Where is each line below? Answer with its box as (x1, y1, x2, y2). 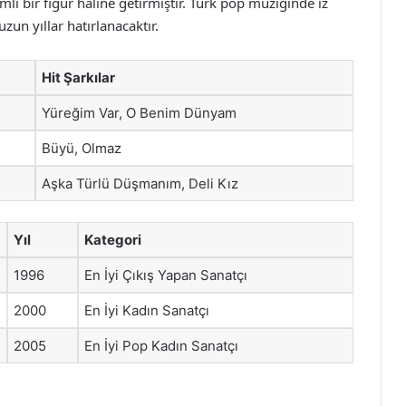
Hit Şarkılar (42, 69, 115, 86)
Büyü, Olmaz (42, 140, 121, 157)
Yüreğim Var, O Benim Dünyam (42, 104, 237, 121)
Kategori (84, 230, 141, 248)
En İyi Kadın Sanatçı (84, 301, 209, 319)
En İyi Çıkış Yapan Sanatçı (84, 266, 247, 284)
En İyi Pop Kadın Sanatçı (84, 336, 238, 354)
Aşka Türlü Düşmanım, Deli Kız (42, 175, 238, 192)
